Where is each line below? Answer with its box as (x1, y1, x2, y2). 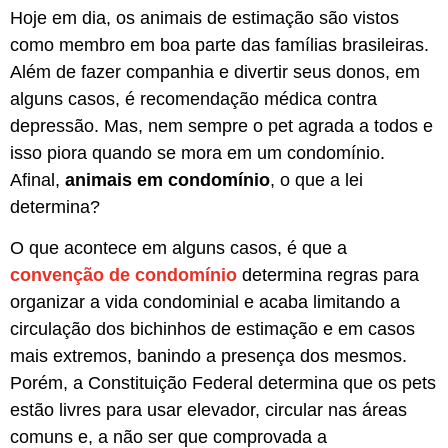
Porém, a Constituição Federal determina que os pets (10, 373, 436, 394)
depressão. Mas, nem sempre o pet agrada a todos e (10, 115, 433, 136)
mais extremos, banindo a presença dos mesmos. (10, 346, 407, 367)
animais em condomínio (65, 169, 270, 190)
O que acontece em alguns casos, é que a (10, 238, 347, 259)
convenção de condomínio (10, 265, 237, 286)
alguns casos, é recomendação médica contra (10, 88, 377, 109)
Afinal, (10, 169, 65, 190)
